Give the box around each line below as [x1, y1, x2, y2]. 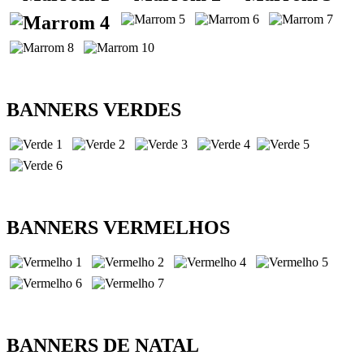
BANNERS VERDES [6, 98, 181, 120]
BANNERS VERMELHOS [6, 216, 230, 238]
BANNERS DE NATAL [6, 334, 199, 356]
